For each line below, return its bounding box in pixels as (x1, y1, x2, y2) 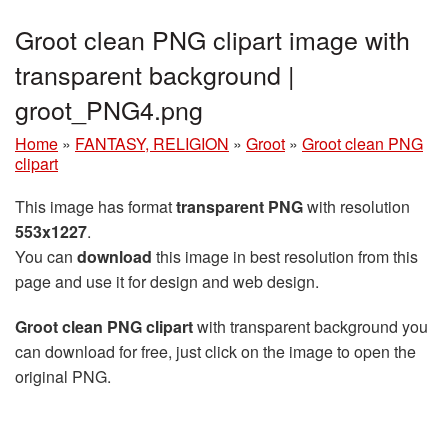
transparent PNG (176, 195, 303, 218)
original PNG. (15, 365, 111, 388)
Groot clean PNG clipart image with (15, 21, 410, 57)
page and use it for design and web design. (15, 270, 319, 293)
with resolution (303, 195, 410, 218)
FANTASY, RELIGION (75, 132, 229, 155)
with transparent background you (193, 315, 428, 338)
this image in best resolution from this (152, 245, 418, 268)
